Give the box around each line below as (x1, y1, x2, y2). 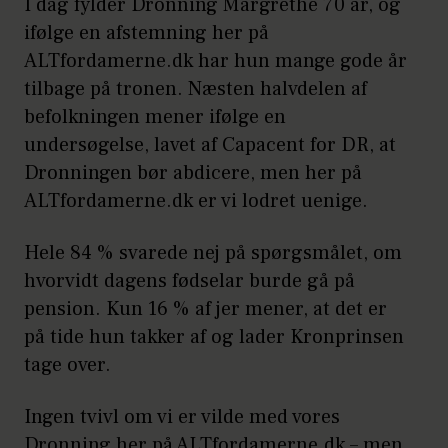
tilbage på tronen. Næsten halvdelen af (24, 75, 367, 102)
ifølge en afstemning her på (24, 19, 269, 46)
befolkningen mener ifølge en (24, 103, 286, 130)
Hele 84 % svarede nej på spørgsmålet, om (24, 239, 402, 266)
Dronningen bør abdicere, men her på (24, 159, 362, 186)
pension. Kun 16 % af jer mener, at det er (24, 295, 387, 322)
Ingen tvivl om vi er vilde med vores (24, 403, 340, 430)
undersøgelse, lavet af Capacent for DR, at (24, 131, 396, 158)
